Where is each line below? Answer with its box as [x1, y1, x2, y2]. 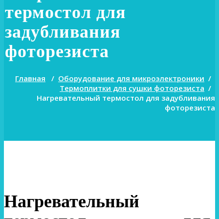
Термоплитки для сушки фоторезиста [60, 83, 204, 93]
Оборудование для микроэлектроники [58, 73, 204, 83]
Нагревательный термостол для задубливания [37, 93, 215, 103]
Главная [15, 73, 45, 83]
